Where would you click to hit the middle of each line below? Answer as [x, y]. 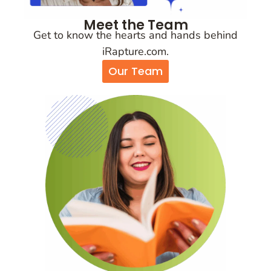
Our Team [135, 71]
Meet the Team [135, 25]
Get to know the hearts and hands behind [135, 35]
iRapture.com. [135, 51]
